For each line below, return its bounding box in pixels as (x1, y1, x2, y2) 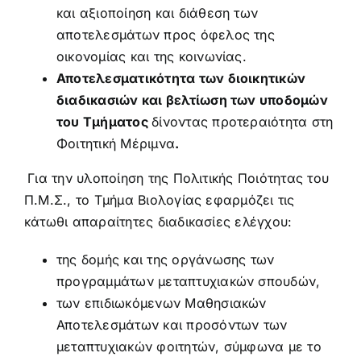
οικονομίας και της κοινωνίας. (56, 48, 247, 64)
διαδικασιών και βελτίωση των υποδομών (56, 92, 328, 108)
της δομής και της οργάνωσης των (56, 251, 275, 268)
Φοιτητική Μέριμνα (56, 135, 176, 151)
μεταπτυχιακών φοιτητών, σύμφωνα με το (56, 338, 322, 355)
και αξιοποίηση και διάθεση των (56, 5, 259, 21)
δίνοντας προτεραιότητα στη (151, 114, 334, 130)
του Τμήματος (56, 114, 152, 130)
